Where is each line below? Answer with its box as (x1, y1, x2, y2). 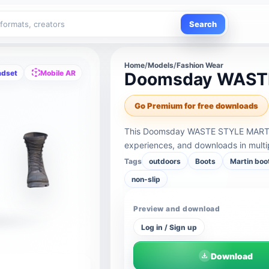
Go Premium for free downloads (134, 101, 259, 110)
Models (148, 61, 174, 70)
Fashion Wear (177, 61, 224, 70)
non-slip (131, 174, 161, 184)
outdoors (149, 156, 181, 166)
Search (189, 19, 217, 29)
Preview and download (133, 204, 220, 213)
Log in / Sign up (141, 222, 198, 232)
